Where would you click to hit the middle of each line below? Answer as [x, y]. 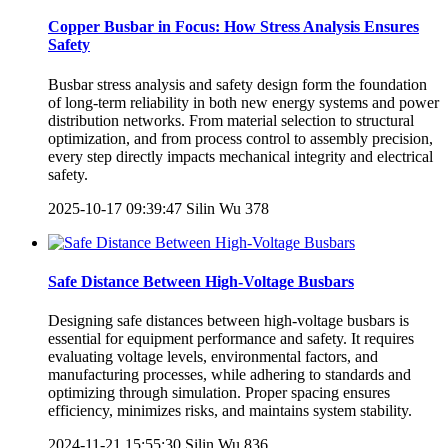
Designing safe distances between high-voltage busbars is [228, 321]
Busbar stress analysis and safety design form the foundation [237, 84]
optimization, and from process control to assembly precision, [240, 138]
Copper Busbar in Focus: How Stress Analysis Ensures [233, 27]
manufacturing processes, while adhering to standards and [229, 375]
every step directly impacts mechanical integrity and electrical [240, 156]
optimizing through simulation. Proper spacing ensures [219, 393]
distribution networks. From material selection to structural [231, 120]
